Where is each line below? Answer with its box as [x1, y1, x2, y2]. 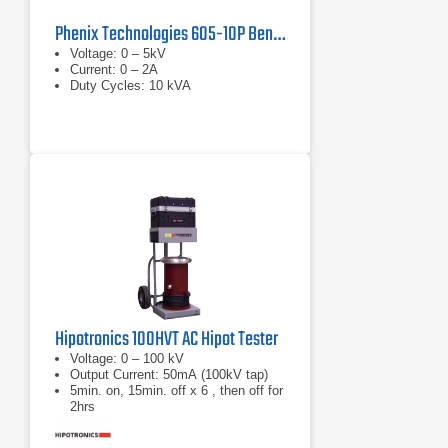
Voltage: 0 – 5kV [70, 46, 166, 61]
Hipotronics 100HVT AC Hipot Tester [55, 324, 278, 355]
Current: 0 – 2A [70, 62, 158, 77]
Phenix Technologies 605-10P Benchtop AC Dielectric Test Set [273, 19, 285, 50]
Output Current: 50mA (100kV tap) [70, 367, 268, 382]
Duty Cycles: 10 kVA [70, 78, 191, 93]
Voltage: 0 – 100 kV [70, 351, 184, 366]
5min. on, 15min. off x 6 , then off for [70, 383, 283, 398]
